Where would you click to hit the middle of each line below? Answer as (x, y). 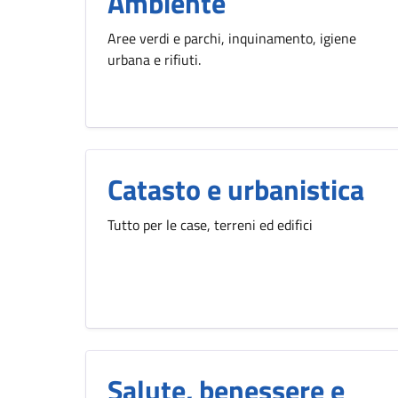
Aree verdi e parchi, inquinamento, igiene (232, 38)
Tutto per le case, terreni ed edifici (210, 225)
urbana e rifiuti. (154, 60)
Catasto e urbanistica (236, 189)
